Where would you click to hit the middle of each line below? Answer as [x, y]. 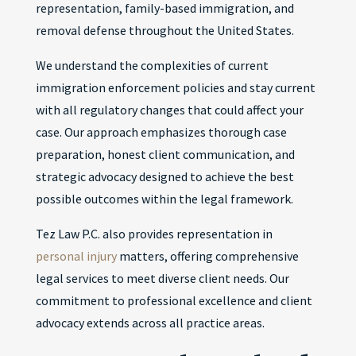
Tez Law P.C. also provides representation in [154, 234]
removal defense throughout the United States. [164, 30]
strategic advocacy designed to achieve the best [164, 176]
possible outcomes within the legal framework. [164, 199]
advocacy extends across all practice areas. [150, 323]
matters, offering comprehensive [207, 256]
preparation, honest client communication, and [165, 154]
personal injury [76, 256]
